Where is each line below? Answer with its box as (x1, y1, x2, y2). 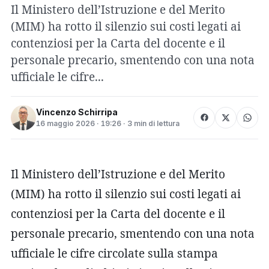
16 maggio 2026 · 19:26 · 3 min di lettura (36, 119, 180, 128)
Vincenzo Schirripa (36, 107, 118, 118)
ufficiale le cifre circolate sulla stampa (11, 245, 218, 261)
